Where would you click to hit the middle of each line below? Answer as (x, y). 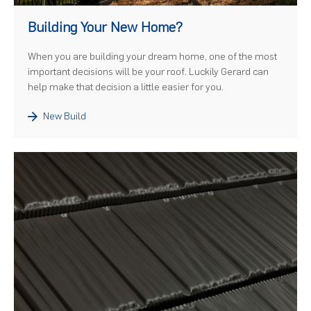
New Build (64, 117)
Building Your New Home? (105, 27)
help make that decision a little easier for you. (126, 87)
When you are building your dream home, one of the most (152, 57)
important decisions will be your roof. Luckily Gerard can (148, 72)
